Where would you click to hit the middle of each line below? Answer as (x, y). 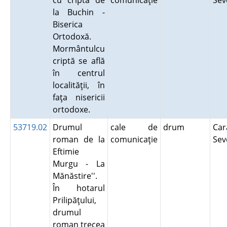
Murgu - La (79, 164)
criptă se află (79, 61)
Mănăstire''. (75, 176)
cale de (134, 127)
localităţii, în (79, 85)
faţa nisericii (79, 97)
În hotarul (79, 188)
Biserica (67, 24)
